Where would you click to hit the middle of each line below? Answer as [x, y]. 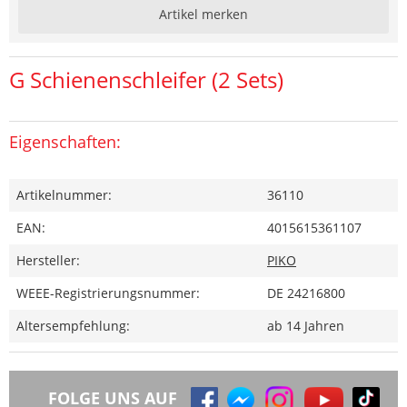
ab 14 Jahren [306, 325]
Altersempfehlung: [73, 325]
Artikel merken [203, 14]
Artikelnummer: [64, 194]
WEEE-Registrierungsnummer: [108, 293]
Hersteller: [48, 260]
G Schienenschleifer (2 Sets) [146, 79]
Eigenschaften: [65, 141]
